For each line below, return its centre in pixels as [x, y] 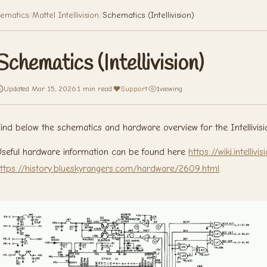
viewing [171, 89]
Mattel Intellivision [66, 15]
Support [134, 89]
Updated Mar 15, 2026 [40, 89]
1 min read [95, 89]
